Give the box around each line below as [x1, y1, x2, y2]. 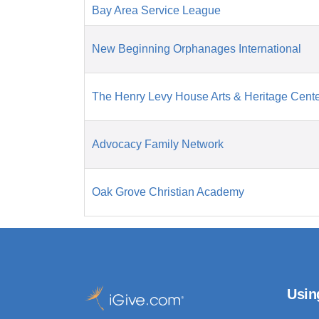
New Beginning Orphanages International [92, 43, 301, 56]
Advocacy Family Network [92, 138, 224, 151]
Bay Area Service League [92, 4, 221, 17]
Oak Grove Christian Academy [92, 186, 244, 199]
